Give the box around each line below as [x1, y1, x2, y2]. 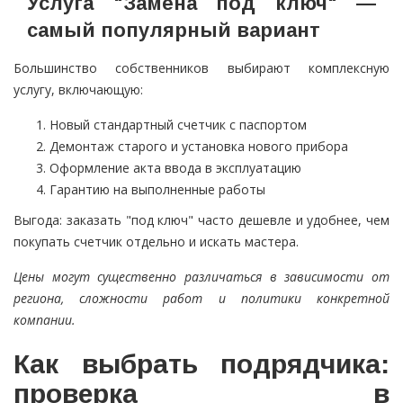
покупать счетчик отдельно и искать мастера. [13, 233, 299, 251]
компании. [13, 311, 76, 329]
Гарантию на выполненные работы [49, 181, 265, 199]
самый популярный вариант [27, 19, 320, 42]
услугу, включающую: [13, 81, 143, 99]
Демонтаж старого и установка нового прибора [49, 138, 348, 156]
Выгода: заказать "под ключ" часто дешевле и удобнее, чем [13, 211, 390, 229]
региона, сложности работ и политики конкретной [13, 290, 390, 308]
